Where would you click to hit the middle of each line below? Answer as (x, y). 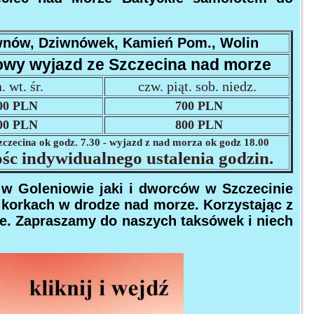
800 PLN (197, 125)
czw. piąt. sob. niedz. (197, 86)
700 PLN (197, 106)
